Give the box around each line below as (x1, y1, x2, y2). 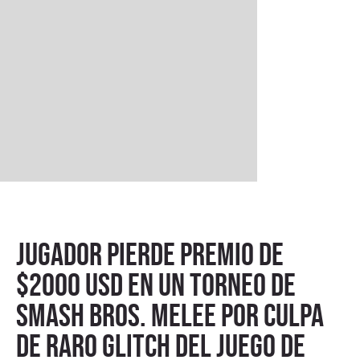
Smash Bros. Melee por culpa (16, 297, 324, 333)
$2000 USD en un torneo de (16, 267, 296, 303)
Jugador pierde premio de (16, 236, 284, 272)
